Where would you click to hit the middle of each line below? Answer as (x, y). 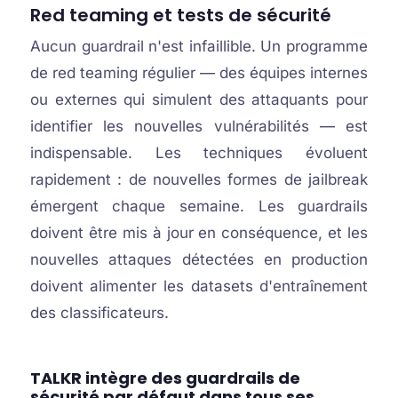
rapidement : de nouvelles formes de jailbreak (199, 179)
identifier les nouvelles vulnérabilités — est (199, 126)
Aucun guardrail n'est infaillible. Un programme (199, 46)
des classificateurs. (99, 313)
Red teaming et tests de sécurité (180, 15)
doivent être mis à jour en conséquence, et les (199, 233)
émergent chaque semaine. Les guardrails (199, 206)
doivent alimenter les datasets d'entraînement (199, 286)
